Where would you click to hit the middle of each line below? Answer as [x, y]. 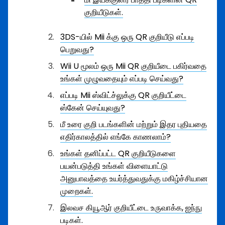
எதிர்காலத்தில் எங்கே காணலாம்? [116, 137]
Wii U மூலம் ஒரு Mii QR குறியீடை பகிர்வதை [133, 66]
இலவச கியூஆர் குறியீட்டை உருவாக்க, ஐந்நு [131, 208]
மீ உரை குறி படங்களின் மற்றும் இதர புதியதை [134, 124]
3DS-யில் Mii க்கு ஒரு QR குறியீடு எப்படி [127, 37]
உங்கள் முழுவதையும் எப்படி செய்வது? [122, 79]
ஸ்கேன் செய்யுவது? [93, 108]
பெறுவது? [77, 49]
